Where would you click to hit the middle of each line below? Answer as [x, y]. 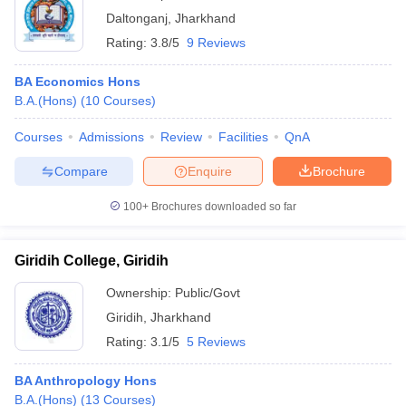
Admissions [111, 137]
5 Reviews [216, 342]
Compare [81, 171]
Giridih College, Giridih [92, 261]
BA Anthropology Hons [86, 381]
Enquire [210, 171]
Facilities [243, 137]
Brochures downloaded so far [222, 207]
